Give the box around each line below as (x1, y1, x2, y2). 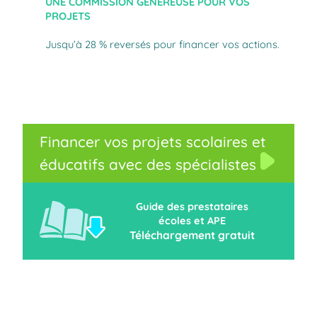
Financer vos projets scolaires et (40, 132, 266, 151)
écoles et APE (158, 214, 226, 227)
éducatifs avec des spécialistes (40, 155, 260, 173)
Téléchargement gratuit (129, 227, 255, 242)
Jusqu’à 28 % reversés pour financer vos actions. (45, 37, 279, 51)
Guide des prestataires (135, 200, 248, 213)
